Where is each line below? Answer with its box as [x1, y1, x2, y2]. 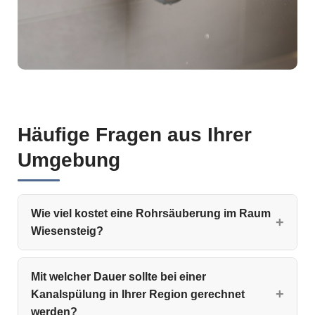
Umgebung [18, 148, 120, 171]
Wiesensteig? [31, 224, 103, 237]
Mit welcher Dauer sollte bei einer [31, 270, 206, 283]
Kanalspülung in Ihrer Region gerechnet [31, 288, 245, 300]
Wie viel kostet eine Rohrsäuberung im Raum [31, 207, 271, 219]
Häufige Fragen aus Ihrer [18, 123, 252, 146]
